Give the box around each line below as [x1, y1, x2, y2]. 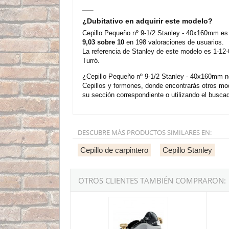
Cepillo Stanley [163, 145, 212, 154]
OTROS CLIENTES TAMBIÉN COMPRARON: [78, 175, 226, 186]
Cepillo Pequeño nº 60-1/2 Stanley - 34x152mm [71, 192, 228, 201]
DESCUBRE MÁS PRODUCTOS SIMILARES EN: [78, 127, 212, 137]
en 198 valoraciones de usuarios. [124, 38, 224, 46]
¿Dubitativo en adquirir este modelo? [82, 16, 213, 25]
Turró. [82, 56, 100, 64]
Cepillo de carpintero [80, 145, 148, 154]
